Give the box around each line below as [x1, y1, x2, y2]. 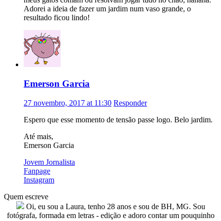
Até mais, [24, 132, 53, 141]
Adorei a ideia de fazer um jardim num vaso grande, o [24, 4, 191, 13]
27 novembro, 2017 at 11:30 [24, 98, 111, 107]
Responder [113, 98, 147, 107]
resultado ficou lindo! [24, 13, 90, 22]
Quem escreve [4, 192, 48, 201]
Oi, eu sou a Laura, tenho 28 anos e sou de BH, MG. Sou [24, 202, 205, 211]
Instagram [24, 175, 54, 184]
